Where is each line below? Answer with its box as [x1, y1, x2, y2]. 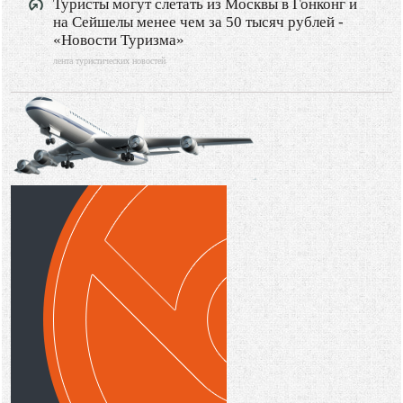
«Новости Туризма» [53, 31, 185, 49]
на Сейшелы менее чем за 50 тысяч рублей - [53, 13, 345, 31]
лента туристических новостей [53, 55, 166, 66]
